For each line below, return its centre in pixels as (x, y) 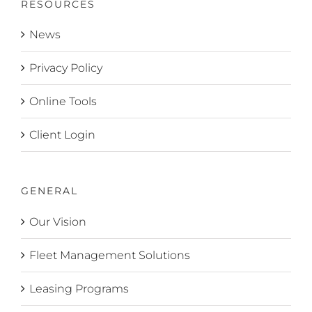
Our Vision (58, 222)
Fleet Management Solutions (110, 256)
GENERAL (49, 191)
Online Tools (63, 102)
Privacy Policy (66, 68)
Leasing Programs (79, 289)
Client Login (62, 135)
